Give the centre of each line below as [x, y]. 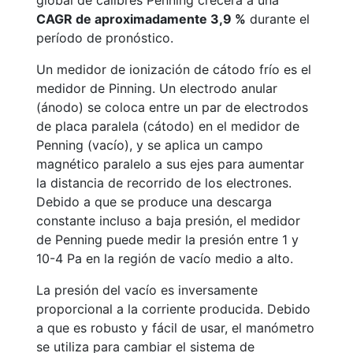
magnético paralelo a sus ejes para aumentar [170, 164]
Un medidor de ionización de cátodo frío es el [174, 69]
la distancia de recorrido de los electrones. [164, 183]
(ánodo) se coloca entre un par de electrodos [172, 107]
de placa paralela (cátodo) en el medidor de [168, 126]
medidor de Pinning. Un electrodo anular [157, 88]
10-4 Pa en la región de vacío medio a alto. [165, 258]
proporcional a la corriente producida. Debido [173, 309]
